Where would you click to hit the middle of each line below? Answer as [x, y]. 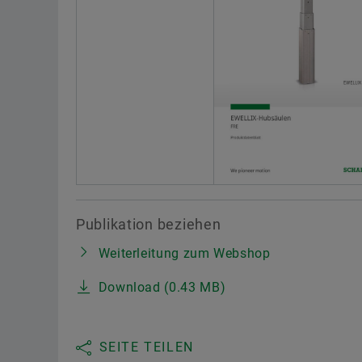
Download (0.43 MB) [162, 287]
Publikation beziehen [149, 224]
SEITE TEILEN [146, 347]
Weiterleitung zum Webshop [184, 253]
